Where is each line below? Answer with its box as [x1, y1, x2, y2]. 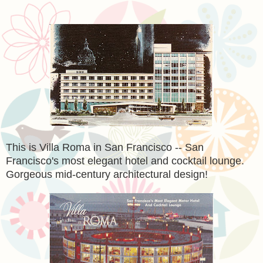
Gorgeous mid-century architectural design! [6, 168, 208, 180]
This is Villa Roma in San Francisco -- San [6, 141, 204, 153]
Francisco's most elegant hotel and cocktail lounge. [6, 154, 247, 167]
